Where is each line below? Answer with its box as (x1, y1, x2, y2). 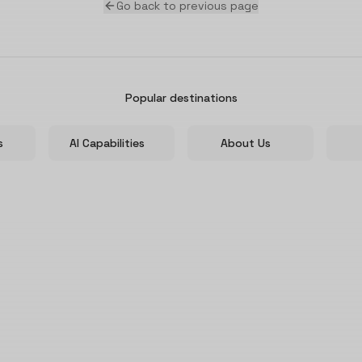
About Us (221, 135, 271, 150)
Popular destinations (124, 90, 238, 105)
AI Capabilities (69, 135, 145, 150)
